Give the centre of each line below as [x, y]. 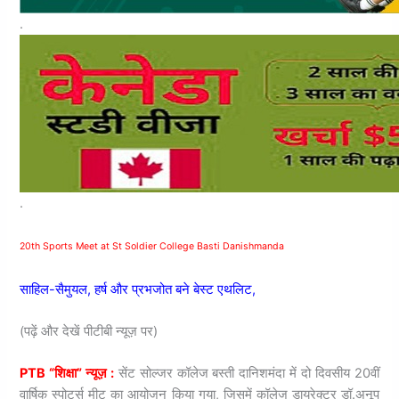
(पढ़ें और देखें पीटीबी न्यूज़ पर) [89, 332]
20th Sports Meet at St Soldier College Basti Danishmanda [152, 247]
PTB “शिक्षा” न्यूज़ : [67, 374]
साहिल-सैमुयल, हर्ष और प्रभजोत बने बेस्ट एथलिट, [138, 289]
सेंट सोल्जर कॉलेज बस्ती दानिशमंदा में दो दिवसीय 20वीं [248, 374]
